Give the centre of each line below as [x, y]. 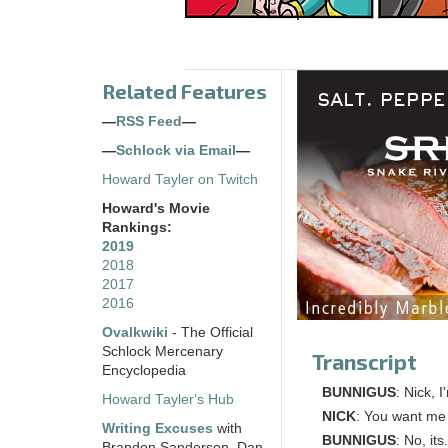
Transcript [364, 362]
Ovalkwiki [137, 333]
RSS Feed [149, 122]
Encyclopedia [144, 371]
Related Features [184, 91]
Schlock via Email [176, 151]
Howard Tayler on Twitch [180, 180]
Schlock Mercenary [162, 352]
